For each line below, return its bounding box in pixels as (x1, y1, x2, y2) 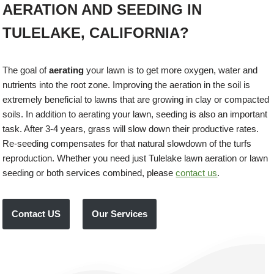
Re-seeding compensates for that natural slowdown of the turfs (2, 138, 252, 149)
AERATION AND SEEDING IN (2, 1, 202, 18)
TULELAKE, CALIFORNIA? (2, 24, 190, 42)
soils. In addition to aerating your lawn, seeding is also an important (2, 109, 268, 120)
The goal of (2, 65, 50, 76)
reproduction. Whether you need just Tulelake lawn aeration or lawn (2, 153, 268, 164)
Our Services (91, 209, 147, 220)
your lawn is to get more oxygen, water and (84, 65, 258, 76)
